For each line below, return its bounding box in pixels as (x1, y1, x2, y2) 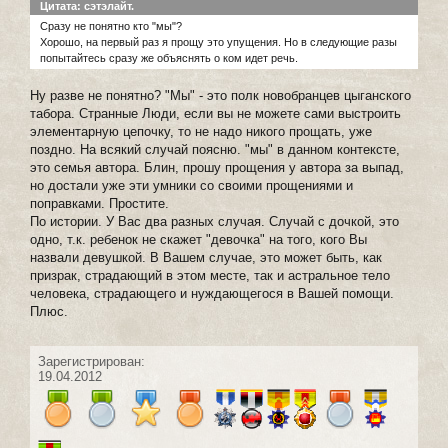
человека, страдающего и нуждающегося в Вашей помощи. (30, 285, 394, 301)
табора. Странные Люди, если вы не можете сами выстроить (30, 105, 401, 121)
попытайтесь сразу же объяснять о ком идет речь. (40, 51, 298, 64)
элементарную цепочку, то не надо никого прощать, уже (30, 123, 372, 139)
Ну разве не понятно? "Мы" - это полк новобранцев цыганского (30, 87, 411, 103)
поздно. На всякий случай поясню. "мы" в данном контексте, (30, 141, 400, 157)
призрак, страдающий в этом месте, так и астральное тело (30, 267, 390, 283)
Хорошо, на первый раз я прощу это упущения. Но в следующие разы (40, 35, 397, 48)
